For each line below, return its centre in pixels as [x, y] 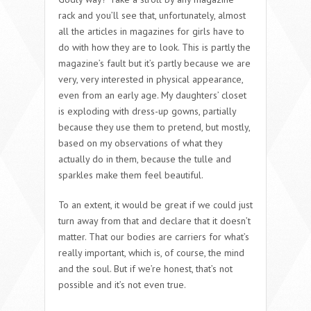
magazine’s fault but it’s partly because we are [154, 63]
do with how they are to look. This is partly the [154, 47]
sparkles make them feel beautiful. [131, 175]
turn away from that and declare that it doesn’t [154, 220]
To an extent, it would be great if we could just [155, 204]
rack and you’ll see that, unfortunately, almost [152, 15]
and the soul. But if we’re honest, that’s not [145, 268]
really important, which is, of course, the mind [151, 252]
